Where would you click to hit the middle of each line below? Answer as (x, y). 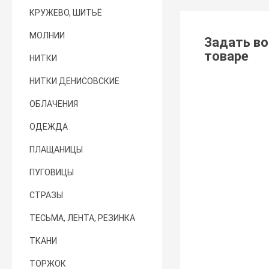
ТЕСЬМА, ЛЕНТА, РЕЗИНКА (83, 218)
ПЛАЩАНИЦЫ (56, 150)
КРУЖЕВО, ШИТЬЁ (66, 13)
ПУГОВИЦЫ (52, 172)
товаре (227, 56)
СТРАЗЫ (47, 195)
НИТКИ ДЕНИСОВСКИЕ (75, 81)
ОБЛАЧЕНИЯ (54, 104)
